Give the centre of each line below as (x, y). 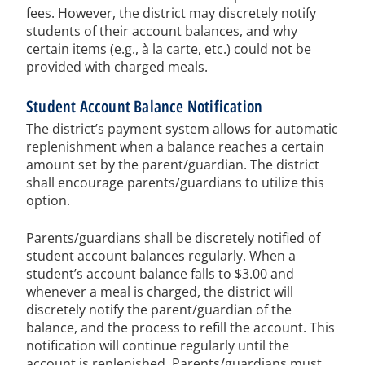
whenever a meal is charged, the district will (160, 292)
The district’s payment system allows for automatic (182, 129)
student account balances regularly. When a (161, 256)
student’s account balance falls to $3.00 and (160, 274)
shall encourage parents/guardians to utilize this (175, 183)
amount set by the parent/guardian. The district (173, 165)
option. (48, 201)
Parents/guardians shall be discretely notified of (173, 238)
